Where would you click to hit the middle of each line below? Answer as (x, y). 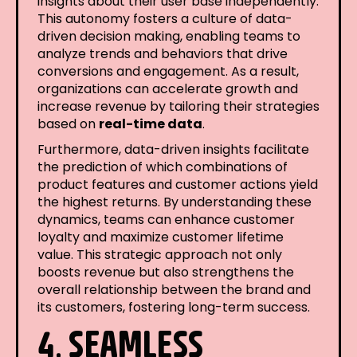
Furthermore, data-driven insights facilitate (173, 149)
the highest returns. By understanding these (175, 202)
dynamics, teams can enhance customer (166, 219)
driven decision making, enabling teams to (169, 36)
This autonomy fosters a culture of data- (165, 18)
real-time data (151, 124)
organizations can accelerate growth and (168, 88)
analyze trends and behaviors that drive (163, 53)
